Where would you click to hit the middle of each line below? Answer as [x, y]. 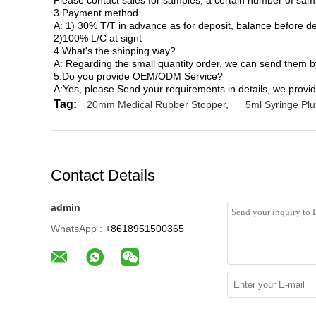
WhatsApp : [77, 229]
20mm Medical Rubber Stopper [156, 105]
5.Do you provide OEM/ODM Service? [138, 77]
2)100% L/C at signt [98, 38]
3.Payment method [96, 13]
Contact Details [103, 176]
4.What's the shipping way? [115, 51]
